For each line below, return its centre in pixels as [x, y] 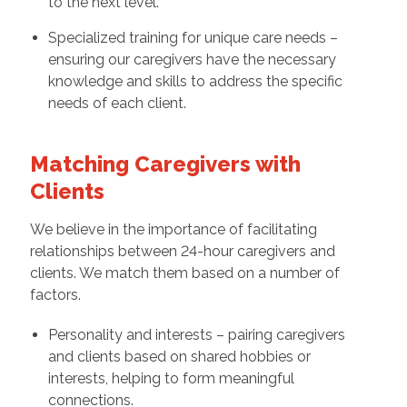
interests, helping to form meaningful [171, 379]
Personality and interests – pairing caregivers [196, 335]
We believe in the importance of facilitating [173, 230]
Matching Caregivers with [165, 164]
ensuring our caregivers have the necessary [192, 60]
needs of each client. [117, 104]
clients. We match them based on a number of [184, 273]
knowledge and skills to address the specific [195, 82]
